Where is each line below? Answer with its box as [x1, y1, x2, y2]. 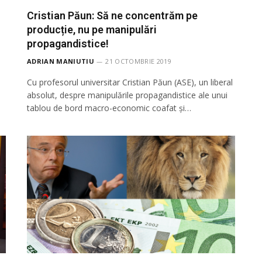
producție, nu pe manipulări [27, 23, 157, 36]
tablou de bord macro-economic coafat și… [27, 102, 191, 114]
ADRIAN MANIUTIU [27, 57, 94, 66]
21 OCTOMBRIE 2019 [105, 57, 171, 66]
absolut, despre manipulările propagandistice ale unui [27, 89, 227, 101]
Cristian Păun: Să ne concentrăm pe [27, 9, 198, 22]
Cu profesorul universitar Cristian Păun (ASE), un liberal [27, 77, 233, 88]
